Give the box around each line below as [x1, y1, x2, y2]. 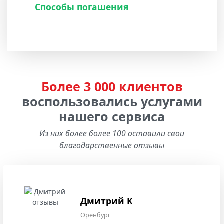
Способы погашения [35, 1, 128, 13]
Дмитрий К [80, 195, 133, 207]
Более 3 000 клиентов [41, 77, 183, 95]
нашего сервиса [59, 107, 165, 125]
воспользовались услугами [21, 92, 202, 110]
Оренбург [80, 211, 110, 220]
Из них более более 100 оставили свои [39, 127, 184, 139]
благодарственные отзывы [59, 139, 164, 151]
